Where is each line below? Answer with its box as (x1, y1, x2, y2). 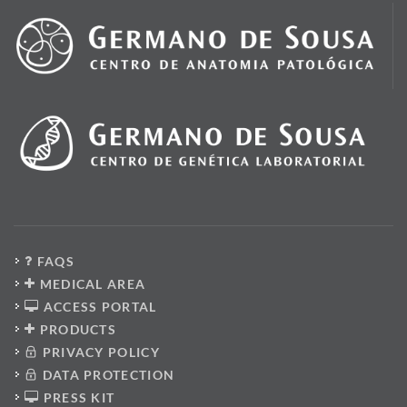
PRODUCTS (35, 322, 117, 338)
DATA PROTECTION (38, 367, 175, 383)
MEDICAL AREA (35, 276, 146, 293)
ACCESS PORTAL (39, 299, 157, 315)
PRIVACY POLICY (38, 344, 160, 361)
